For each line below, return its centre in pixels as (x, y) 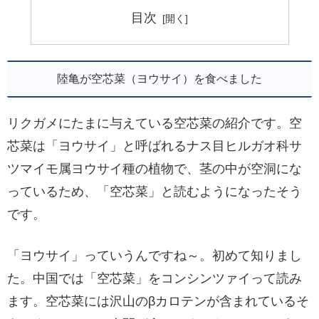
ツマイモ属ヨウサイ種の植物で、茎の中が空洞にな (155, 169)
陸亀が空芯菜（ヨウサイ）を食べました (159, 79)
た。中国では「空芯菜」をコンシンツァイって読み (155, 278)
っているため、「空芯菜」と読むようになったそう (155, 192)
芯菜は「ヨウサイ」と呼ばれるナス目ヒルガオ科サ (155, 146)
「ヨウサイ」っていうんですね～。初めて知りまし (155, 255)
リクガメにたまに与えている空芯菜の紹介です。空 (155, 124)
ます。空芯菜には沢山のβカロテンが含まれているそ (158, 301)
